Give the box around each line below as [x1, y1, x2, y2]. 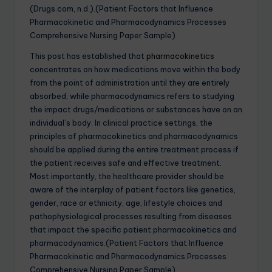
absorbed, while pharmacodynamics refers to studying [30, 90, 234, 101]
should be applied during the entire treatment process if [30, 144, 239, 154]
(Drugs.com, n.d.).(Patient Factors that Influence [30, 3, 213, 13]
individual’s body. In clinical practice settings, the [30, 117, 212, 127]
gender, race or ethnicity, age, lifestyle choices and [30, 197, 222, 208]
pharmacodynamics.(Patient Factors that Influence [30, 237, 223, 248]
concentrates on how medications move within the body [30, 64, 240, 74]
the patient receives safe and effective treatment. [30, 157, 222, 168]
